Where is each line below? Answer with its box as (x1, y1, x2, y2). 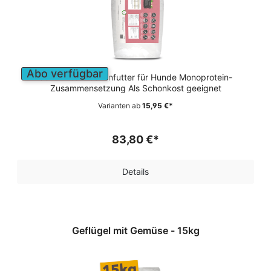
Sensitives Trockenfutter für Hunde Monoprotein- (39, 72, 232, 82)
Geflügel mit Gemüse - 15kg (177, 224, 200, 237)
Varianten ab (98, 101, 140, 110)
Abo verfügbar (27, 67, 103, 80)
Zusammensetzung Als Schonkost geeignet (50, 83, 221, 93)
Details (122, 166, 149, 177)
